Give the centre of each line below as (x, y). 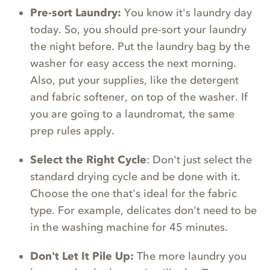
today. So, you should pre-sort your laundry (138, 30)
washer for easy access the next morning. (133, 64)
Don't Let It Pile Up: (83, 256)
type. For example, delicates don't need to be (143, 211)
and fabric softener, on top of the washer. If (139, 97)
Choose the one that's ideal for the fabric (133, 194)
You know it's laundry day (188, 13)
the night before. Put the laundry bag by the (140, 47)
